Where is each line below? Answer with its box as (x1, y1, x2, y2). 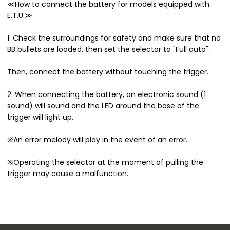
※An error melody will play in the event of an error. (7, 134, 187, 145)
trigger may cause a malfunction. (7, 168, 128, 179)
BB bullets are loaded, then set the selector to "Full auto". (7, 44, 210, 54)
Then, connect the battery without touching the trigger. (7, 66, 208, 77)
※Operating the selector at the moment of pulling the (7, 157, 203, 167)
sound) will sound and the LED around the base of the (7, 100, 199, 111)
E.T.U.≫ (7, 10, 32, 21)
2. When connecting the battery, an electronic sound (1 (7, 89, 206, 100)
